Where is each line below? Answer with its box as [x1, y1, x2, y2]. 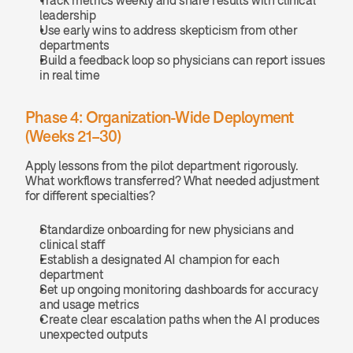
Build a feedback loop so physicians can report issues [39, 53, 325, 67]
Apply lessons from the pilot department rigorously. [25, 158, 299, 173]
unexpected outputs [39, 327, 148, 341]
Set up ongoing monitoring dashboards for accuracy [39, 282, 318, 296]
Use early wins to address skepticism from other [39, 23, 298, 37]
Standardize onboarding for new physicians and [39, 222, 294, 236]
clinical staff [39, 237, 105, 251]
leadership [39, 8, 96, 22]
